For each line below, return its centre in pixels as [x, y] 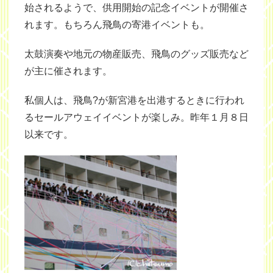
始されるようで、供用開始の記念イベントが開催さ [136, 8]
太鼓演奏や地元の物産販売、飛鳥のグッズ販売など [136, 54]
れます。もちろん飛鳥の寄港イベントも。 [117, 25]
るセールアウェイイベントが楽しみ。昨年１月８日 [136, 117]
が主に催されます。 [68, 71]
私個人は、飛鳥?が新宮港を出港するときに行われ [134, 100]
